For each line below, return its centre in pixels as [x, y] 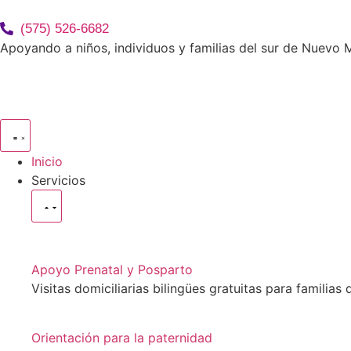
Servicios [58, 181]
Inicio [47, 162]
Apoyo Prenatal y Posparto [112, 270]
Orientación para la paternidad [122, 337]
